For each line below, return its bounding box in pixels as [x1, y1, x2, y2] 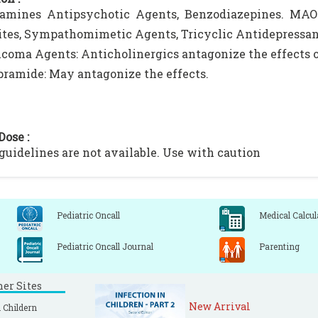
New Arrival [189, 300, 251, 313]
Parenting [259, 241, 300, 252]
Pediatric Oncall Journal [57, 241, 153, 252]
